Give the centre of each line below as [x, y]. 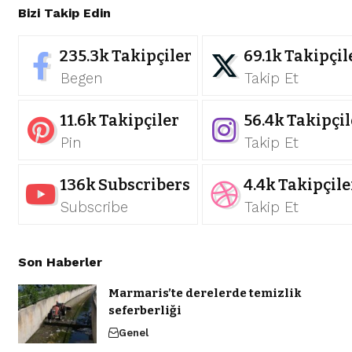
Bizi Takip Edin [64, 13]
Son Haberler [60, 262]
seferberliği [145, 311]
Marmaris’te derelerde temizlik [205, 293]
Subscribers [144, 185]
